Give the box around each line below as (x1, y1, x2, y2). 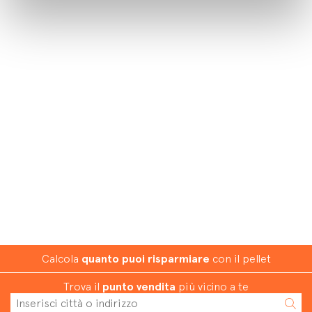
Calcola (41, 252, 81, 265)
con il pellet (209, 252, 271, 265)
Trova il (63, 280, 102, 293)
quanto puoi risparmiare (81, 252, 210, 265)
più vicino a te (175, 280, 249, 293)
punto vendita (102, 280, 175, 293)
